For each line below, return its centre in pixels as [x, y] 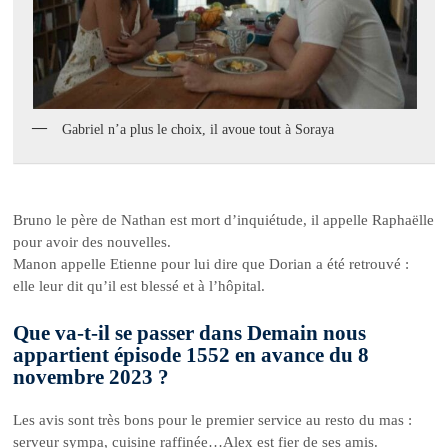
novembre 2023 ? [91, 376]
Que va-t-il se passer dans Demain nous [190, 332]
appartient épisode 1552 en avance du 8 [191, 354]
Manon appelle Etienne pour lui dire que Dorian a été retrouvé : [211, 264]
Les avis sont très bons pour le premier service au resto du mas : [213, 419]
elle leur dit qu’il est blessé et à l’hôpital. [139, 286]
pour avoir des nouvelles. [92, 242]
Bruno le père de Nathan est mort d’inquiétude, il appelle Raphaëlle [224, 220]
